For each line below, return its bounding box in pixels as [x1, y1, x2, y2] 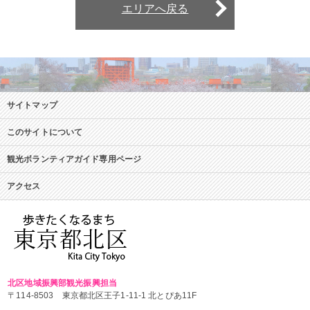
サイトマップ [7, 100, 57, 111]
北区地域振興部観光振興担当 [8, 278, 117, 289]
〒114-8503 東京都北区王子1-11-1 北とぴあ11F [8, 291, 197, 301]
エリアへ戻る [121, 3, 189, 15]
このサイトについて [7, 127, 83, 138]
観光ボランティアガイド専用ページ [7, 154, 142, 165]
